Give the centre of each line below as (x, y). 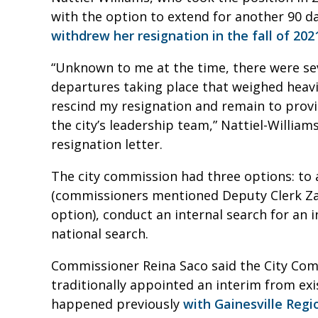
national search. (103, 234)
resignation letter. (110, 144)
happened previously (117, 304)
